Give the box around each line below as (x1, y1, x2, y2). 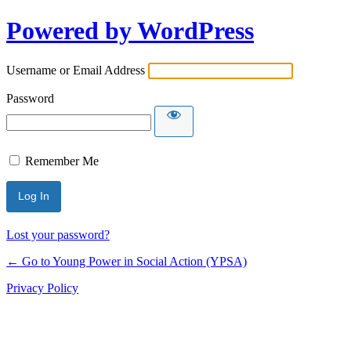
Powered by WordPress (6, 16, 254, 45)
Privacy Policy (6, 280, 78, 295)
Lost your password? (6, 227, 110, 241)
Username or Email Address (6, 63, 145, 77)
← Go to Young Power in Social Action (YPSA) (6, 254, 247, 268)
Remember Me (25, 154, 99, 168)
